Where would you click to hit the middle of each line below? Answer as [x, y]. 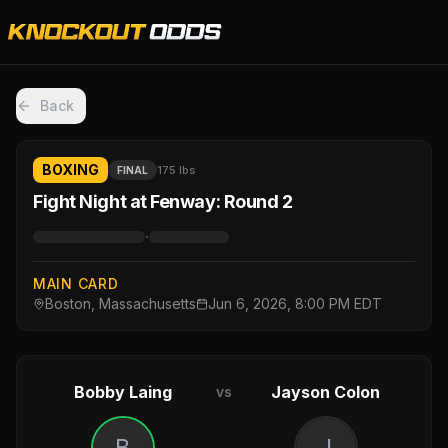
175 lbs [176, 170]
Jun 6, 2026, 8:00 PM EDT [295, 303]
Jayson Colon [325, 392]
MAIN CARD [76, 283]
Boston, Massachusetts [120, 303]
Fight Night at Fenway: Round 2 [163, 201]
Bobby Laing [122, 392]
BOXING [70, 169]
